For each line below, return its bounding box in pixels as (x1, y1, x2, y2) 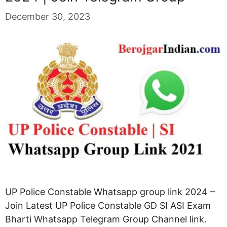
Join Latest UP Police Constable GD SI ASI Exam (5, 200, 211, 211)
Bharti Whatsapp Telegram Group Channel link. (5, 213, 207, 224)
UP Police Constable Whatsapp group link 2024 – (5, 186, 215, 197)
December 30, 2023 (5, 11, 90, 22)
